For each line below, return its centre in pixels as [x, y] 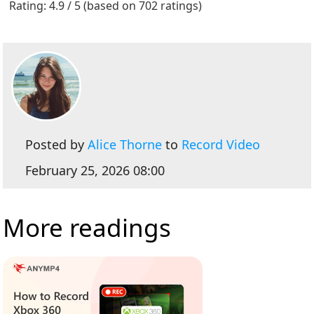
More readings [87, 227]
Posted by [57, 144]
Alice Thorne [125, 144]
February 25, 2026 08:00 [95, 170]
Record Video [221, 144]
